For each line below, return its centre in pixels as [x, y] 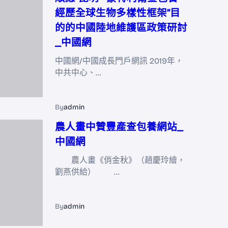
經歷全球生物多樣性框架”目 [118, 13]
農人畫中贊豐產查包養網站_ [119, 127]
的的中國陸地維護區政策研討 [121, 28]
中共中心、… [78, 73]
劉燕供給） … [87, 172]
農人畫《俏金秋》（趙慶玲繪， [120, 160]
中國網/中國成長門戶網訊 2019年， [119, 61]
